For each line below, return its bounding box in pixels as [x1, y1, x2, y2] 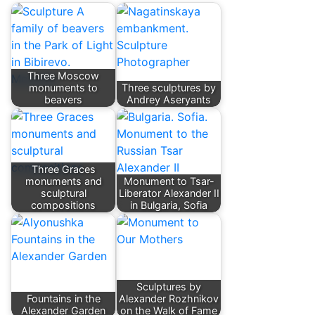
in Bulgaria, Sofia [130, 199, 207, 212]
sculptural [40, 187, 86, 200]
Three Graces [31, 163, 96, 176]
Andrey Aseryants [127, 94, 211, 106]
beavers [44, 94, 82, 106]
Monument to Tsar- [123, 175, 214, 188]
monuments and [25, 175, 102, 188]
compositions [31, 199, 96, 212]
